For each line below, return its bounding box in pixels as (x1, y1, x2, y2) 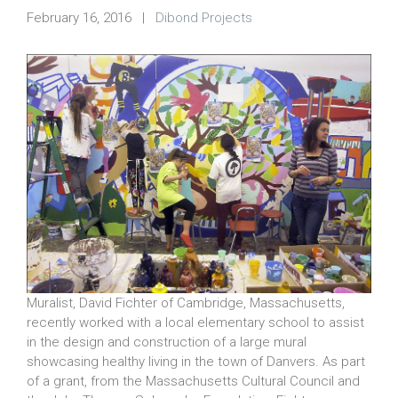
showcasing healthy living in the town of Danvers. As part (27, 353, 365, 370)
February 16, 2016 (27, 10, 131, 27)
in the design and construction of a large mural (27, 333, 306, 350)
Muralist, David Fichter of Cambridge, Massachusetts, (27, 294, 345, 311)
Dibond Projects (155, 10, 252, 27)
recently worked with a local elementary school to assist (27, 314, 364, 330)
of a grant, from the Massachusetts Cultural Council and (27, 372, 360, 389)
